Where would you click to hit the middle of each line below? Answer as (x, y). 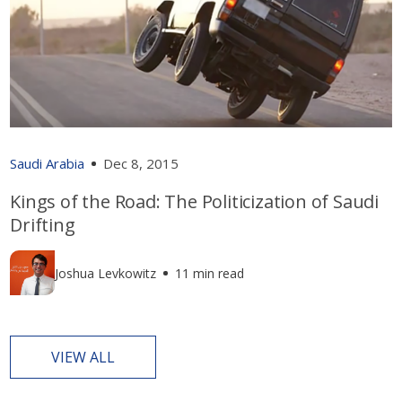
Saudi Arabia (48, 164)
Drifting (43, 225)
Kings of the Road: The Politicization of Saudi (195, 202)
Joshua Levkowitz (106, 273)
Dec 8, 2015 (141, 164)
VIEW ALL (83, 358)
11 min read (210, 273)
